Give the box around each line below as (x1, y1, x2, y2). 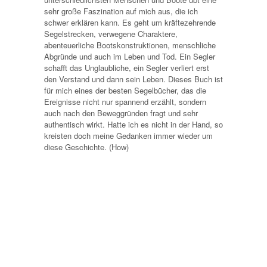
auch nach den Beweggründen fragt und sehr (44, 107, 198, 119)
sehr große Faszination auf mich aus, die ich (44, 5, 198, 17)
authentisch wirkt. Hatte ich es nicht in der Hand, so (44, 118, 223, 130)
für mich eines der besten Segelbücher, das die (44, 84, 206, 96)
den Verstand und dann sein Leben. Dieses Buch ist (44, 73, 223, 85)
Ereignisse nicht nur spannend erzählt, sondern (44, 95, 206, 107)
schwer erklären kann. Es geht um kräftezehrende (44, 16, 216, 28)
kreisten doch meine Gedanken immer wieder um (44, 129, 213, 141)
